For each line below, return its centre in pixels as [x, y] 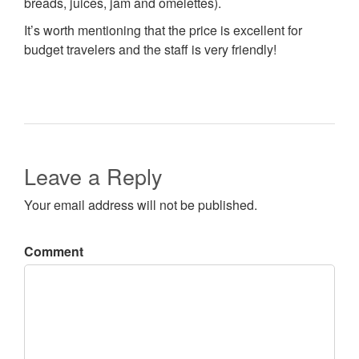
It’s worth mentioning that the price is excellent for [163, 30]
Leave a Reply [93, 176]
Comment [54, 252]
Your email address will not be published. [141, 205]
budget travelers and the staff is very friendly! [150, 50]
